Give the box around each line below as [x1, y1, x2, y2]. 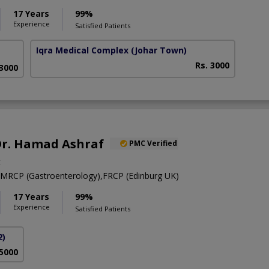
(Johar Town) [131, 44, 187, 56]
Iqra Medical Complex [36, 44, 129, 56]
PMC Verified [129, 138, 177, 148]
